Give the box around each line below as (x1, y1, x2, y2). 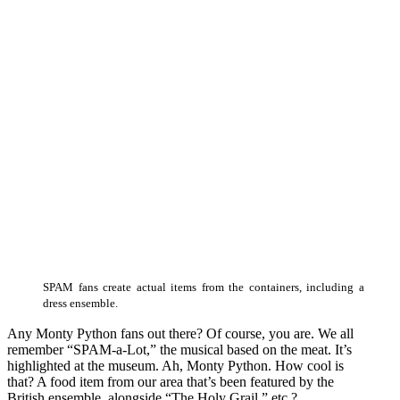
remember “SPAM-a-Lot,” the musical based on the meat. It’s (7, 342, 352, 358)
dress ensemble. (43, 297, 118, 311)
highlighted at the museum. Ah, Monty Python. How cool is (7, 358, 344, 374)
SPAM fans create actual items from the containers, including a (43, 281, 364, 295)
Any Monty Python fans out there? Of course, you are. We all (7, 326, 354, 342)
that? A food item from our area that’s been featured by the (7, 374, 334, 390)
